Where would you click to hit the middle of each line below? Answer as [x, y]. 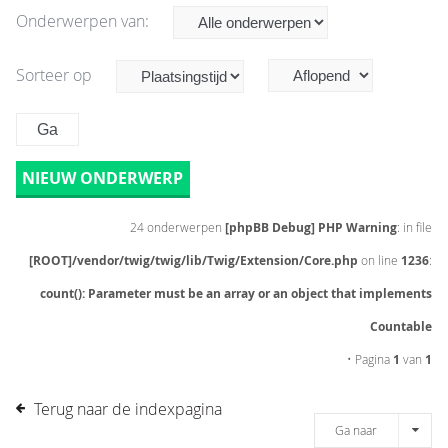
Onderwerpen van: [84, 21]
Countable [401, 326]
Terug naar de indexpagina [127, 409]
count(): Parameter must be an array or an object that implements [236, 293]
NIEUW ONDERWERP [103, 178]
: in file [414, 227]
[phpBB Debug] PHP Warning [311, 227]
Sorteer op [56, 75]
